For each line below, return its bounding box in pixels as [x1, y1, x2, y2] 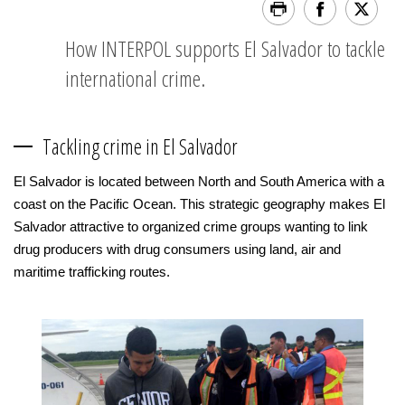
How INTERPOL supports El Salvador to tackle [65, 33, 385, 63]
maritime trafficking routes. [14, 264, 170, 279]
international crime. [65, 63, 205, 93]
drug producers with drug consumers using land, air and [14, 241, 341, 257]
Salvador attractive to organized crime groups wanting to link [14, 219, 368, 234]
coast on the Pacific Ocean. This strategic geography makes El [14, 196, 385, 212]
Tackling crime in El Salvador [42, 132, 238, 161]
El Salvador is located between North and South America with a [14, 174, 384, 189]
